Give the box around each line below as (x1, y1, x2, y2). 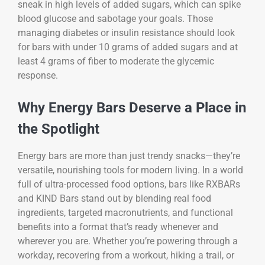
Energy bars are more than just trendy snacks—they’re (18, 150, 240, 162)
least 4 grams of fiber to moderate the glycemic (18, 56, 214, 67)
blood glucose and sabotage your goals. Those (18, 13, 213, 25)
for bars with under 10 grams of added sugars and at (18, 41, 238, 53)
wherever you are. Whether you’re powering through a (18, 235, 238, 247)
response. (18, 70, 58, 82)
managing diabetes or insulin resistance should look (18, 27, 235, 39)
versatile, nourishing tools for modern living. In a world (18, 164, 243, 176)
